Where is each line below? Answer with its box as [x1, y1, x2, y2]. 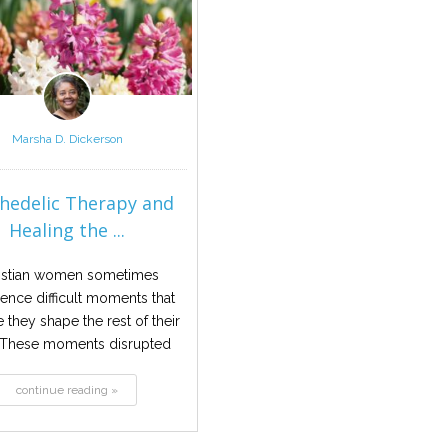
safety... [44, 358, 91, 375]
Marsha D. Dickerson [11, 131, 123, 146]
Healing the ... [9, 217, 126, 242]
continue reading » [16, 382, 119, 397]
